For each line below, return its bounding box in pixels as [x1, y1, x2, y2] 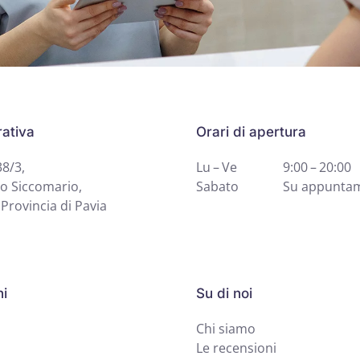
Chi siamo [196, 320, 256, 337]
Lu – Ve [196, 158, 237, 176]
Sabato [196, 178, 239, 195]
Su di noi [196, 285, 252, 301]
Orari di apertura [196, 124, 306, 140]
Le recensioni [196, 339, 276, 357]
